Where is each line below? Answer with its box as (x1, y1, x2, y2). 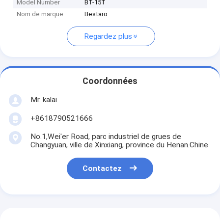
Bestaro (84, 10, 108, 18)
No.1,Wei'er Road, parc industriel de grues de (30, 132, 181, 141)
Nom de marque (17, 10, 64, 18)
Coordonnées (82, 76, 137, 86)
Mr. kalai (30, 95, 57, 104)
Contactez (82, 164, 122, 173)
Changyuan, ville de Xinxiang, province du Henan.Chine (30, 140, 208, 149)
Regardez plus (83, 32, 132, 41)
